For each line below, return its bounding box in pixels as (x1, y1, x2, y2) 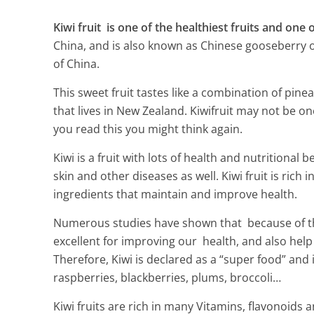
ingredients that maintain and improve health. (53, 186, 297, 203)
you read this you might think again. (53, 121, 243, 137)
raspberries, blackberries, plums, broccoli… (53, 270, 281, 286)
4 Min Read (242, 274, 289, 287)
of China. (53, 56, 100, 72)
